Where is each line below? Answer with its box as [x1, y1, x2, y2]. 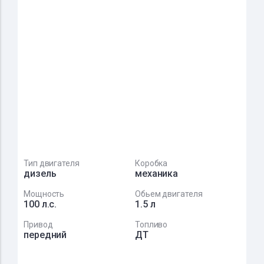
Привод [24, 220, 53, 229]
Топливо [134, 220, 168, 229]
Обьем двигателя [134, 189, 203, 199]
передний [24, 229, 67, 240]
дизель [24, 168, 57, 179]
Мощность [24, 189, 65, 199]
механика [134, 168, 179, 179]
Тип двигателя [24, 159, 80, 168]
